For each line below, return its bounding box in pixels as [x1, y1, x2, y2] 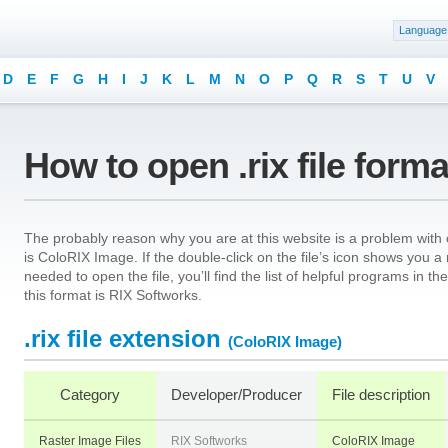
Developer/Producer [171, 386, 302, 403]
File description [332, 386, 430, 403]
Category [60, 386, 120, 403]
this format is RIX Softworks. [24, 287, 202, 303]
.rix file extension [24, 325, 221, 352]
